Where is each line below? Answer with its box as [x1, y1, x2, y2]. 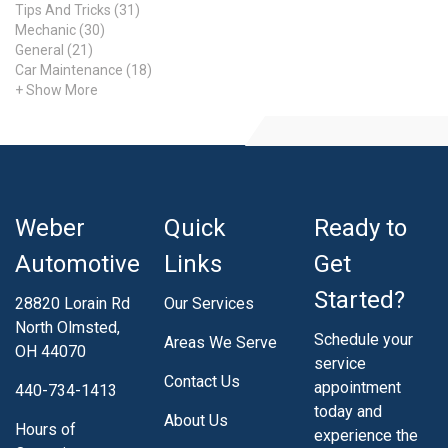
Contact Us [164, 371, 241, 391]
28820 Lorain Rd [15, 293, 130, 313]
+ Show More [15, 81, 98, 98]
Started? [313, 285, 405, 314]
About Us [164, 410, 229, 430]
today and [313, 401, 382, 421]
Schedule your [313, 329, 413, 349]
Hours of [15, 419, 76, 439]
